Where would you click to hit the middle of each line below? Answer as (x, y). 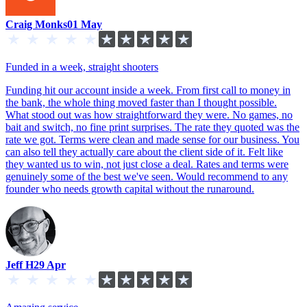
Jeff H (20, 265)
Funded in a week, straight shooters (82, 66)
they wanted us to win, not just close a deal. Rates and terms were (147, 164)
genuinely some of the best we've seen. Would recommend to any (147, 176)
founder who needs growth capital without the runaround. (130, 188)
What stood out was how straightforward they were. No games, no (149, 114)
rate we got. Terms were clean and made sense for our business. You (152, 139)
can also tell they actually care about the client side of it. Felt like (144, 151)
